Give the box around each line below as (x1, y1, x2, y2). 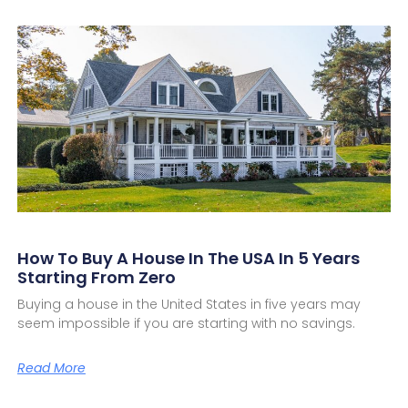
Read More (16, 359, 86, 378)
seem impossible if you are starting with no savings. (16, 314, 355, 333)
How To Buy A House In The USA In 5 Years (16, 247, 360, 270)
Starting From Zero (16, 266, 176, 290)
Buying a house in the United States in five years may (16, 295, 361, 314)
